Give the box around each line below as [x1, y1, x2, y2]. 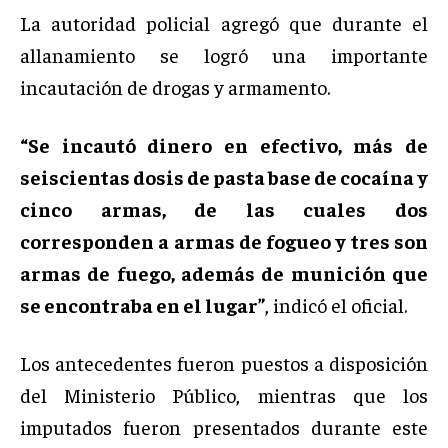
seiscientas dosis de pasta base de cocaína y [20, 163, 428, 189]
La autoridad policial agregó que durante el [20, 9, 428, 35]
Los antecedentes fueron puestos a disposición [20, 349, 428, 375]
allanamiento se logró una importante [20, 41, 428, 67]
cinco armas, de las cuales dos [20, 195, 428, 221]
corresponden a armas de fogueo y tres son [20, 227, 428, 253]
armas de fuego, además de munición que [20, 259, 428, 285]
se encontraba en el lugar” [20, 291, 265, 317]
